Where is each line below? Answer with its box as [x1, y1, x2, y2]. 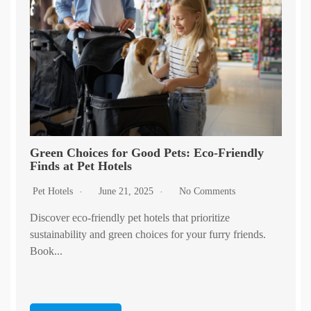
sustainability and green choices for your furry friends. [29, 228, 266, 241]
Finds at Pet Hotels [29, 159, 132, 174]
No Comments [178, 186, 235, 197]
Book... [29, 245, 62, 258]
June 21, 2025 [98, 186, 156, 197]
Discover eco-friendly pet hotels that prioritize [29, 212, 230, 224]
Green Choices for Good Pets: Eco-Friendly [29, 146, 264, 160]
